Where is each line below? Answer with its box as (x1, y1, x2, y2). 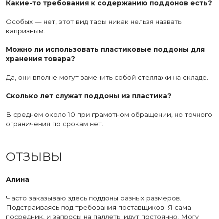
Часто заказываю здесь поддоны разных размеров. (6, 194, 181, 202)
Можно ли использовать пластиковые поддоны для (6, 45, 205, 54)
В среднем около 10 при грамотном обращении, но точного (6, 110, 212, 119)
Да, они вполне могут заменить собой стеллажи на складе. (6, 73, 208, 82)
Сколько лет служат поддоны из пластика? (6, 92, 172, 100)
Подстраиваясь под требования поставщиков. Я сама (6, 203, 191, 211)
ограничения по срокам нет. (6, 120, 103, 128)
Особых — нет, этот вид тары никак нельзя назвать (6, 18, 181, 26)
